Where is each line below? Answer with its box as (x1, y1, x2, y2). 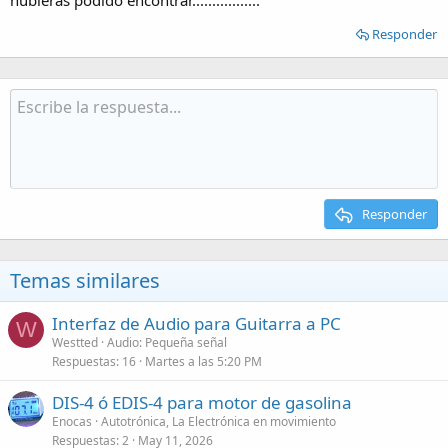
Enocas (52, 413, 92, 430)
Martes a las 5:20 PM (145, 353, 262, 370)
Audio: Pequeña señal (107, 334, 227, 351)
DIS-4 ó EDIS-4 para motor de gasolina (52, 391, 352, 414)
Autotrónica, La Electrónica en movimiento (101, 413, 336, 430)
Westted (52, 334, 98, 351)
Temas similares (10, 267, 160, 294)
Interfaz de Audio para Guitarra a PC (52, 312, 341, 335)
